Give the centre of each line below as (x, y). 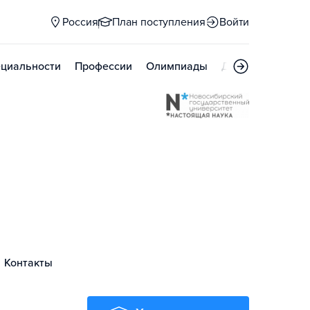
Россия (80, 22)
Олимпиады (177, 66)
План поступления (159, 22)
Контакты (28, 263)
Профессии (103, 66)
